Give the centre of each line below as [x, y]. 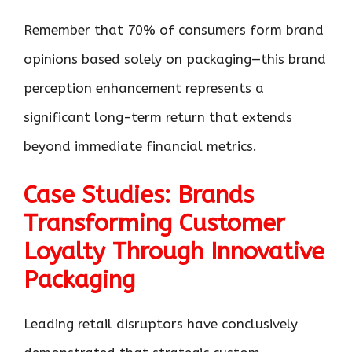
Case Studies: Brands [139, 195]
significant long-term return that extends [158, 117]
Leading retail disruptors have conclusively [161, 324]
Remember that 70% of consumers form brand [174, 29]
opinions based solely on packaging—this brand [175, 59]
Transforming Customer [154, 223]
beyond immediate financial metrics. [140, 146]
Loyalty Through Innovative [174, 251]
